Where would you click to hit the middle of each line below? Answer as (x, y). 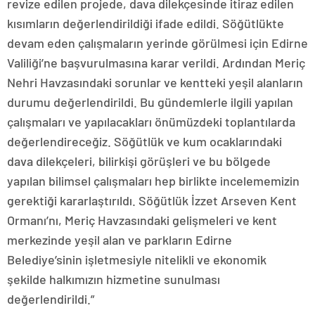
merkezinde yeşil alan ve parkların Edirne (120, 240)
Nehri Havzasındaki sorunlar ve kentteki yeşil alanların (155, 83)
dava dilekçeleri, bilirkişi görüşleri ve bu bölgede (139, 161)
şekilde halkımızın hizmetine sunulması (114, 279)
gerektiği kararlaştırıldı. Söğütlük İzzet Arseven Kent (152, 201)
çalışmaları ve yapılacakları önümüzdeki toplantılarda (151, 122)
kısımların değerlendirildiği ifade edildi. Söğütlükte (146, 24)
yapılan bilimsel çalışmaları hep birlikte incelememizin (153, 181)
